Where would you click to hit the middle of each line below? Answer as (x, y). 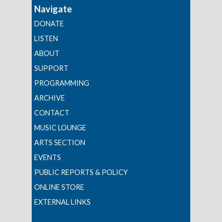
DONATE (49, 24)
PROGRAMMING (62, 83)
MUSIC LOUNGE (60, 128)
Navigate (53, 9)
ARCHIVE (50, 98)
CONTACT (52, 113)
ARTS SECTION (60, 143)
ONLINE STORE (59, 187)
